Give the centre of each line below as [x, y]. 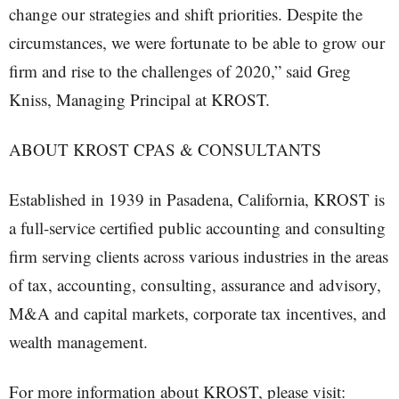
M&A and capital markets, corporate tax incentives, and [198, 313]
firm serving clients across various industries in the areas [199, 256]
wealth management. [78, 341]
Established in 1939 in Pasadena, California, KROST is [197, 199]
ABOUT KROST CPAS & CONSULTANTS [165, 149]
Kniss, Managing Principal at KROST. [139, 99]
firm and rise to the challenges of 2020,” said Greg [180, 70]
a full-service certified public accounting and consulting [197, 227]
